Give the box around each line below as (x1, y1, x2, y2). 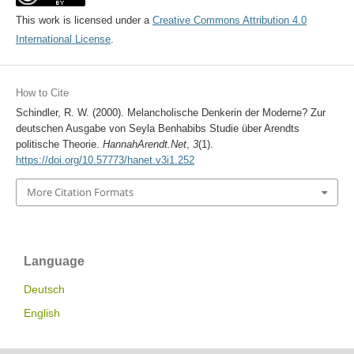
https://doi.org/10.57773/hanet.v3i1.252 (15, 154, 194, 167)
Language (24, 254, 85, 268)
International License (15, 33, 111, 46)
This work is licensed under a (15, 14, 153, 27)
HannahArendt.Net (102, 138, 186, 151)
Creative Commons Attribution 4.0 (152, 14, 307, 27)
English (24, 306, 60, 319)
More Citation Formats (26, 185, 134, 200)
